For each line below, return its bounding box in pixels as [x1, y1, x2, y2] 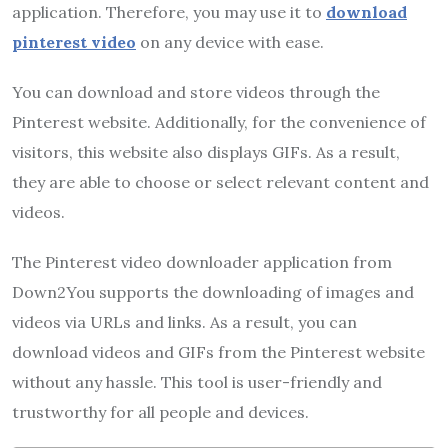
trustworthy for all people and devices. [12, 402, 309, 422]
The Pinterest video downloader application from [12, 252, 392, 272]
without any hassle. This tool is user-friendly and [12, 372, 382, 392]
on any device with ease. [140, 32, 324, 52]
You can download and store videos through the [12, 82, 380, 102]
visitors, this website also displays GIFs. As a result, [12, 142, 400, 162]
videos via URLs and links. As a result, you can [12, 312, 357, 332]
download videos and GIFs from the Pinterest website [12, 342, 425, 362]
